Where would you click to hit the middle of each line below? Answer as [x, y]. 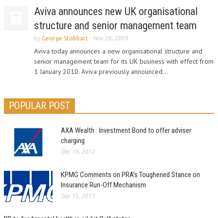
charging [73, 141]
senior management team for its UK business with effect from [124, 61]
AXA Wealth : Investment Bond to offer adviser [126, 130]
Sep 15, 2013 [78, 196]
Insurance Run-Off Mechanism [103, 185]
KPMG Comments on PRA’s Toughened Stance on [130, 175]
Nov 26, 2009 [110, 38]
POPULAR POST [39, 106]
